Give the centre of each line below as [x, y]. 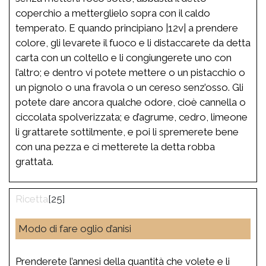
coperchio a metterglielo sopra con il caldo [113, 13]
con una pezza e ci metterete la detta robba [115, 146]
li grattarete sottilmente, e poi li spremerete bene [127, 132]
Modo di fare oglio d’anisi [75, 228]
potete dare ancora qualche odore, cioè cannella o [131, 102]
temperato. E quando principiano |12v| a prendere [127, 28]
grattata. [34, 161]
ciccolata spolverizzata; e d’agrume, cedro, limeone [132, 117]
